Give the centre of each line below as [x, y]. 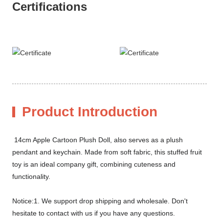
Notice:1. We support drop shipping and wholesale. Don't [100, 201]
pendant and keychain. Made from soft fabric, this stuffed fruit [107, 152]
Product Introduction [90, 111]
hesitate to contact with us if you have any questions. [94, 213]
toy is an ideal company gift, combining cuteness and [94, 164]
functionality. [31, 176]
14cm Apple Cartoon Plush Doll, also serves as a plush [98, 140]
